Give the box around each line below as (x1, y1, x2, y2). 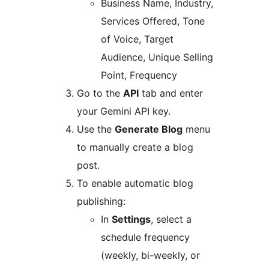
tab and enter (139, 86, 203, 99)
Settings (112, 213, 151, 225)
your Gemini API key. (77, 104, 171, 117)
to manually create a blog (77, 141, 193, 153)
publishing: (77, 195, 125, 207)
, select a (151, 213, 192, 225)
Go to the (77, 86, 123, 99)
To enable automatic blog (77, 177, 193, 189)
